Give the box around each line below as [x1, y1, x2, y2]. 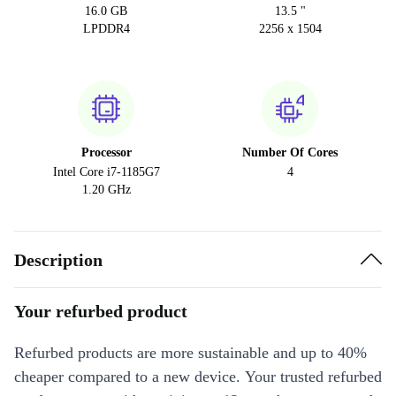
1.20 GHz [81, 183, 131, 197]
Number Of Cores [242, 146, 338, 160]
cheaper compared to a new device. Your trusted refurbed [14, 368, 382, 386]
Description [14, 249, 103, 270]
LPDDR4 [82, 22, 130, 36]
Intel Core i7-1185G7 [52, 165, 160, 179]
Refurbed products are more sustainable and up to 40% [14, 344, 367, 362]
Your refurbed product [14, 301, 187, 322]
